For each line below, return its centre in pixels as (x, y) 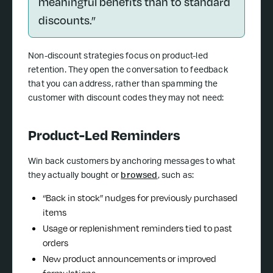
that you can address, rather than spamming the (123, 84)
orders (55, 243)
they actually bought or (75, 176)
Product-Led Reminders (104, 134)
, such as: (176, 176)
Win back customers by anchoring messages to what (132, 162)
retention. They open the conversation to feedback (128, 70)
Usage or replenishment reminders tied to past (137, 229)
